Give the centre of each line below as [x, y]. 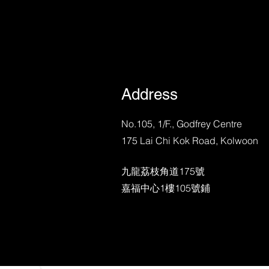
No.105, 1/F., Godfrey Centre [182, 124]
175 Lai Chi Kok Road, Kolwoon [190, 141]
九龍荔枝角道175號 [163, 171]
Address [150, 94]
